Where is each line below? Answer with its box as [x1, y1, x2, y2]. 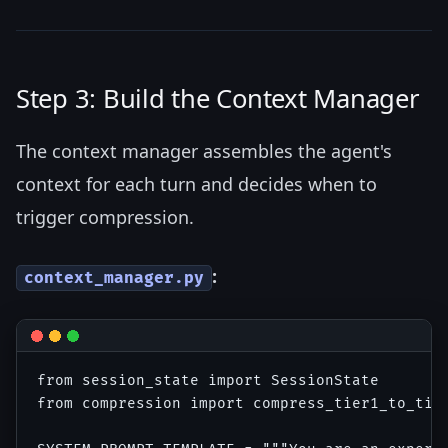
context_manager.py [24, 268, 205, 289]
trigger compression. [16, 205, 194, 230]
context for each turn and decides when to [16, 172, 377, 197]
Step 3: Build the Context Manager [16, 80, 420, 116]
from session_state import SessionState [37, 372, 379, 390]
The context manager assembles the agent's [16, 139, 392, 164]
